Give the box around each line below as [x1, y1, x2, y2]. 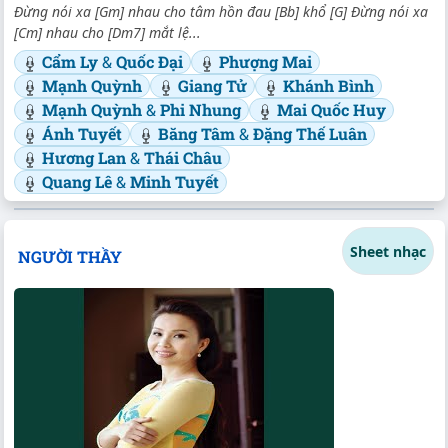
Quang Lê [42, 171, 116, 193]
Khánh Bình [283, 75, 374, 97]
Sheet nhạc [350, 241, 426, 261]
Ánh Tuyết [42, 123, 122, 145]
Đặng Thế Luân [253, 123, 367, 145]
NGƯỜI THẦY [17, 246, 122, 268]
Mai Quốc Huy [277, 99, 386, 121]
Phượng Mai [219, 51, 312, 73]
